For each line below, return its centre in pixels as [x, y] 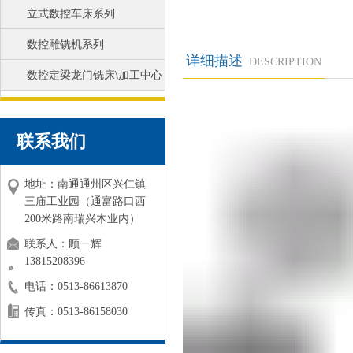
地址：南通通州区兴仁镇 [85, 184]
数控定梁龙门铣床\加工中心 [95, 75]
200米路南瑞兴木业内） [82, 219]
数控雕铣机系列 [65, 45]
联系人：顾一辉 [63, 244]
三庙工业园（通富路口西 [85, 201]
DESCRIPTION [285, 62]
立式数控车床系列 [71, 14]
